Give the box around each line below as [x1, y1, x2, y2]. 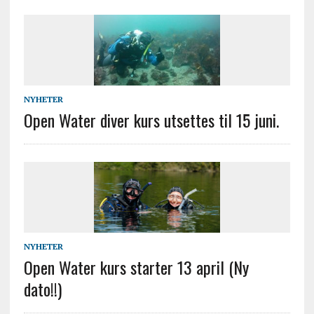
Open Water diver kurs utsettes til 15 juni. [23, 107, 279, 132]
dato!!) [23, 275, 62, 301]
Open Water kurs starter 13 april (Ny [23, 254, 249, 280]
